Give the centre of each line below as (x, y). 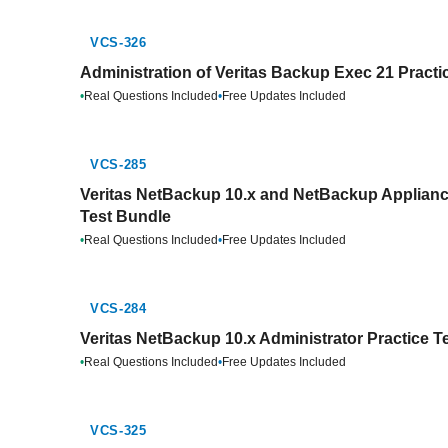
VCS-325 (118, 430)
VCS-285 (118, 164)
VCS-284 (118, 308)
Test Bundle (125, 216)
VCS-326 (118, 42)
